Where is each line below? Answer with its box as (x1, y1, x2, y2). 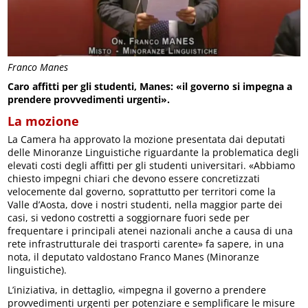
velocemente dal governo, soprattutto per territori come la (8, 184, 276, 198)
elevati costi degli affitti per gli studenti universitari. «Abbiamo (8, 158, 296, 172)
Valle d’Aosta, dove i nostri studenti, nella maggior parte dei (8, 197, 283, 211)
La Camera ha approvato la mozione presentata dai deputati (8, 132, 286, 146)
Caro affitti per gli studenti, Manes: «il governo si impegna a (8, 79, 293, 93)
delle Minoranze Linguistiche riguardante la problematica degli (8, 145, 300, 159)
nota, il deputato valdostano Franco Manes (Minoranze (8, 250, 260, 263)
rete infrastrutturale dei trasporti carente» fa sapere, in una (8, 236, 285, 250)
